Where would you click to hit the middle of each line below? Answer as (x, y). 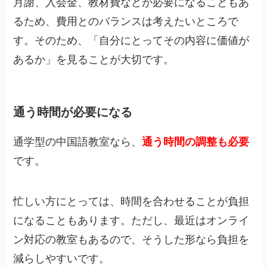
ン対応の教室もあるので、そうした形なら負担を (131, 239)
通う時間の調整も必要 (196, 142)
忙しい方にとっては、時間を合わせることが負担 (131, 201)
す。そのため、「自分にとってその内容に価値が (131, 41)
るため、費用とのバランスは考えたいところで (126, 22)
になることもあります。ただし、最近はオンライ (131, 220)
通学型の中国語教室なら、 (78, 142)
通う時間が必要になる (73, 112)
